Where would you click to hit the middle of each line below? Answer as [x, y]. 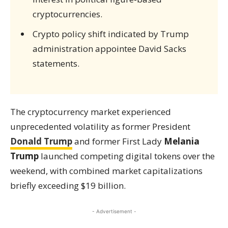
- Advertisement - [114, 211]
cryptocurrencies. [67, 14]
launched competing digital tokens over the [127, 156]
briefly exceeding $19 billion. [68, 186]
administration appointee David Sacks [109, 49]
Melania [182, 141]
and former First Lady [118, 141]
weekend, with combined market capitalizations [106, 171]
